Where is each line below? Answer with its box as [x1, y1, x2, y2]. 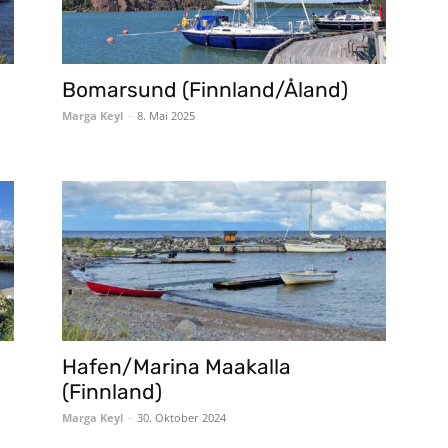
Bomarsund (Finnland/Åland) [62, 77, 348, 102]
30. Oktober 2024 [137, 410, 226, 425]
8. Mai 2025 [137, 108, 195, 123]
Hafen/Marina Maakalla [62, 354, 291, 379]
